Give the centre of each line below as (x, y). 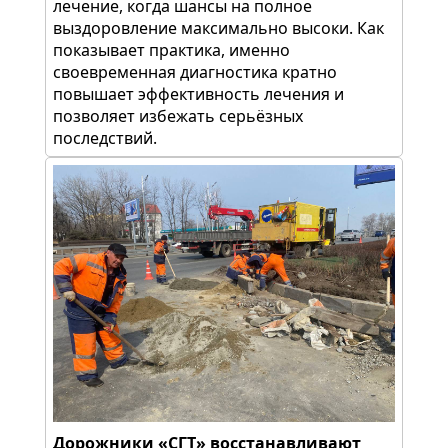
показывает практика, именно (171, 50)
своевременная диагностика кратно (195, 72)
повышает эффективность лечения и (198, 94)
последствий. (105, 138)
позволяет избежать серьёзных (178, 116)
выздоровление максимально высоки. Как (218, 28)
